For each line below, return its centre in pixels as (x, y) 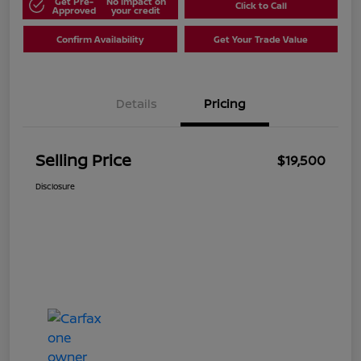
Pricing (225, 104)
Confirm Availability (100, 39)
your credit (136, 10)
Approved (74, 10)
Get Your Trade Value (261, 39)
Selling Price (83, 160)
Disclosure (55, 187)
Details (136, 104)
